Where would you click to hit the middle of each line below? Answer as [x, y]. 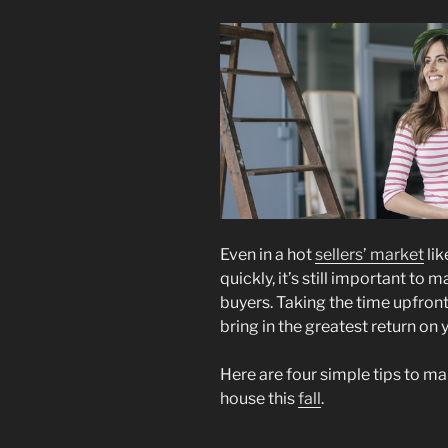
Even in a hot [267, 254]
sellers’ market [369, 254]
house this [259, 398]
